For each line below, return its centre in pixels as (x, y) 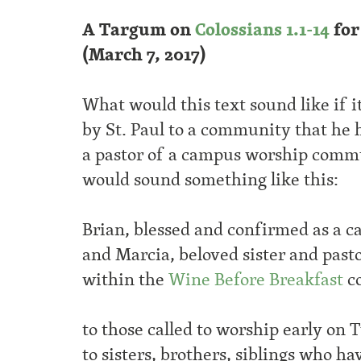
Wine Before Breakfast (256, 280)
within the (125, 280)
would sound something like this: (210, 180)
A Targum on (139, 30)
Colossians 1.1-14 (262, 30)
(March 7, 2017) (144, 55)
